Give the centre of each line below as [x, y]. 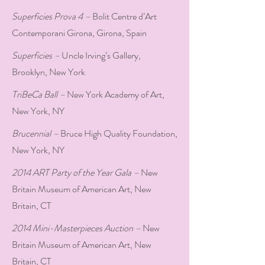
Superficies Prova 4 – [52, 16]
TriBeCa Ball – [39, 94]
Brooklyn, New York [49, 72]
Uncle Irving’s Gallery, [100, 55]
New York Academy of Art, [116, 94]
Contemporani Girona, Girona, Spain [79, 33]
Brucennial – [36, 133]
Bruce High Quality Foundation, [119, 133]
